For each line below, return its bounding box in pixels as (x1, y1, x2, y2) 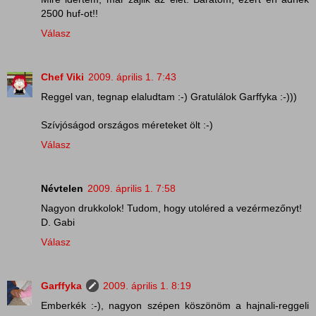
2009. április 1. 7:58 (87, 183, 176, 195)
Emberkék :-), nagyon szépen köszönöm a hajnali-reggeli (41, 300, 309, 312)
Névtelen (41, 183, 83, 195)
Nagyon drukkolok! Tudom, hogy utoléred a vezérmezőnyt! (41, 202, 302, 214)
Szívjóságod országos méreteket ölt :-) (41, 119, 213, 131)
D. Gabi (41, 217, 75, 229)
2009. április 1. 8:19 (103, 280, 191, 292)
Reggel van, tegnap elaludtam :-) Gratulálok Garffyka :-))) (41, 91, 297, 103)
